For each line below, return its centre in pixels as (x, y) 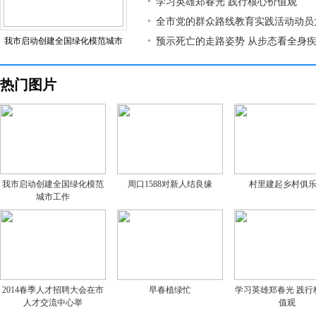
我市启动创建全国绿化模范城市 (63, 41)
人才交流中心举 (53, 303)
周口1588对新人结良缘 (170, 184)
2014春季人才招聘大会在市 (53, 290)
